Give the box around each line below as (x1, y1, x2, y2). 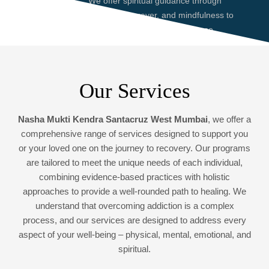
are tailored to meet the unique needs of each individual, (26, 158, 243, 168)
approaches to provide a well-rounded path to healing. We (23, 187, 246, 197)
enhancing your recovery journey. (88, 38, 215, 49)
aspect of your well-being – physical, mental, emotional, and (18, 230, 251, 240)
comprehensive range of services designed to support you (21, 129, 248, 139)
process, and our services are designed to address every (23, 216, 246, 226)
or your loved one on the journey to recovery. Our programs (19, 144, 250, 154)
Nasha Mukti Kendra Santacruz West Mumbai (18, 115, 208, 125)
